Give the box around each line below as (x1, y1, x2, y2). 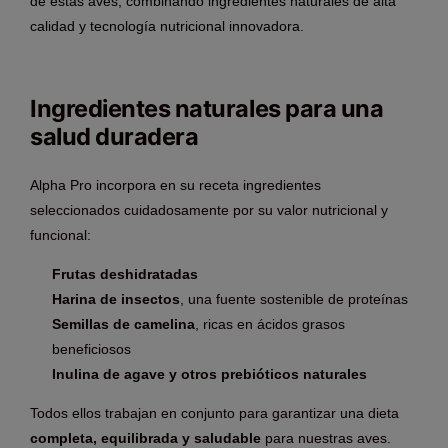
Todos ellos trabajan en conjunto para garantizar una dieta (30, 405, 399, 422)
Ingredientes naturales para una (30, 94, 384, 124)
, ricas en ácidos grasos (195, 316, 345, 333)
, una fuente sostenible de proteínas (180, 291, 408, 308)
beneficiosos (52, 341, 131, 358)
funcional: (30, 227, 91, 244)
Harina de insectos (52, 291, 180, 308)
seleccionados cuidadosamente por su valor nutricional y (30, 202, 388, 219)
